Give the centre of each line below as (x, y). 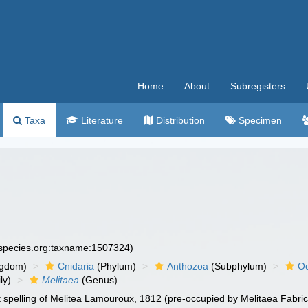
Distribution (179, 120)
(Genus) (99, 280)
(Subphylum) (238, 266)
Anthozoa (188, 266)
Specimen (259, 120)
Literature (101, 120)
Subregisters (258, 86)
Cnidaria (76, 266)
